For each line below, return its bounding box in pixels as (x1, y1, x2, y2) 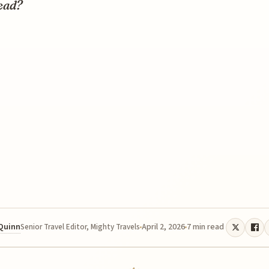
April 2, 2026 (142, 221, 185, 234)
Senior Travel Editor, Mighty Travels (20, 222, 140, 233)
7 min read (187, 221, 224, 234)
